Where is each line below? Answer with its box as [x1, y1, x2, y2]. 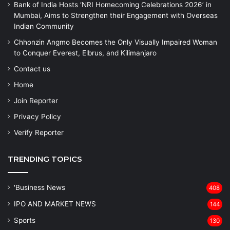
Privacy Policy [14, 112, 61, 121]
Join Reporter [14, 96, 58, 105]
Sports [14, 216, 35, 224]
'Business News [14, 183, 65, 191]
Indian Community [14, 22, 74, 30]
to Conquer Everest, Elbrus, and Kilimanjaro [14, 48, 157, 57]
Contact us [14, 64, 50, 73]
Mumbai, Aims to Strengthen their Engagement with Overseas [14, 11, 218, 20]
